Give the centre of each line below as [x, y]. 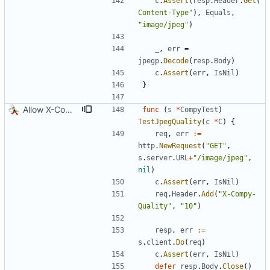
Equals [218, 13]
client [159, 243]
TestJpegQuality [170, 122]
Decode [176, 61]
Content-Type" [165, 13]
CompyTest [199, 110]
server [159, 158]
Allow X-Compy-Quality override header [69, 110]
